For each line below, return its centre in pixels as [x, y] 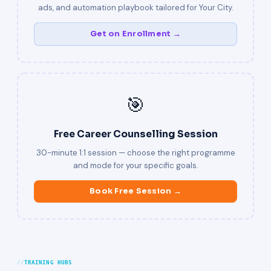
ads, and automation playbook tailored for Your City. [135, 8]
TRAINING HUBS [48, 263]
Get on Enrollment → [135, 34]
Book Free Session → [135, 191]
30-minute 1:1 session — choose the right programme [135, 153]
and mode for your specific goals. [135, 165]
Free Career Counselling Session [135, 134]
